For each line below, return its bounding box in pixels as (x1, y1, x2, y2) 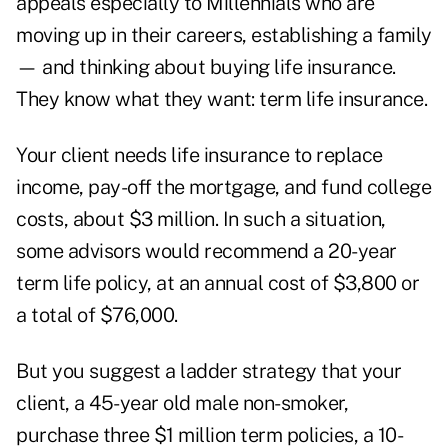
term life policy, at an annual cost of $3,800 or (16, 271, 419, 296)
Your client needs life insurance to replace (16, 143, 383, 168)
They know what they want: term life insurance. (16, 87, 427, 112)
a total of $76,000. (16, 303, 178, 328)
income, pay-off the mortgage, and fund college (16, 175, 431, 200)
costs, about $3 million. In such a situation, (16, 207, 386, 232)
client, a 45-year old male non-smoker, (16, 391, 348, 416)
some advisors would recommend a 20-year (16, 239, 397, 264)
